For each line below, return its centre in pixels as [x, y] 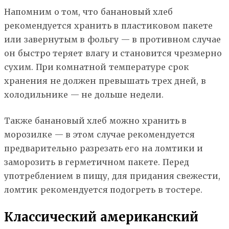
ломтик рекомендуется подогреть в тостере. [103, 190]
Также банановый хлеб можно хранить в [96, 121]
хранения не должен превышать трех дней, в [105, 81]
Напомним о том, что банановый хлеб [89, 12]
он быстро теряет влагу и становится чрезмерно [113, 53]
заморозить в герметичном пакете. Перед [97, 162]
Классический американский [101, 217]
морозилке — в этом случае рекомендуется [100, 135]
